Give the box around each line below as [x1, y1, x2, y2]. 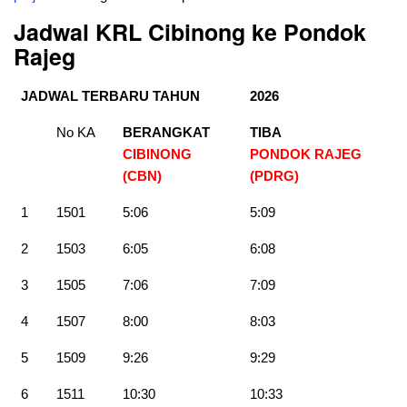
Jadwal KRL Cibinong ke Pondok [14, 15, 366, 49]
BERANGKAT [123, 124, 210, 141]
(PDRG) [250, 168, 299, 184]
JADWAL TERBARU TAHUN [21, 88, 200, 104]
